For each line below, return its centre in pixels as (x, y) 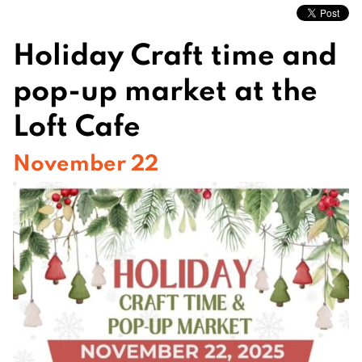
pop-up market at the (165, 88)
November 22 (86, 162)
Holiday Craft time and (175, 53)
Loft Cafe (77, 124)
